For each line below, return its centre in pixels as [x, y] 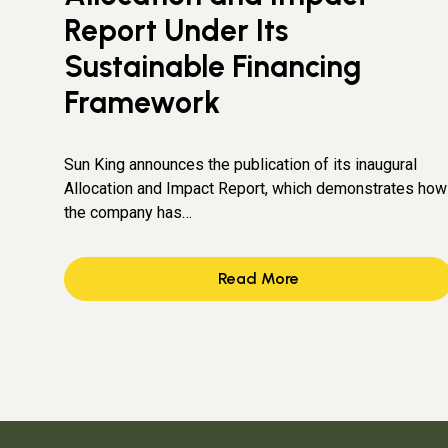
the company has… [128, 212]
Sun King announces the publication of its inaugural [240, 164]
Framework [142, 102]
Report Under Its [176, 30]
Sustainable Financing [212, 66]
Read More [259, 278]
